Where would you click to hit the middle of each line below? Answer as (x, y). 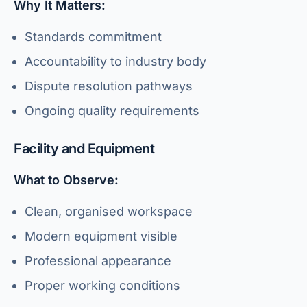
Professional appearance (98, 261)
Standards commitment (93, 37)
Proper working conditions (102, 285)
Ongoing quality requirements (112, 111)
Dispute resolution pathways (109, 86)
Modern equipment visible (101, 236)
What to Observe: (66, 180)
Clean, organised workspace (109, 211)
